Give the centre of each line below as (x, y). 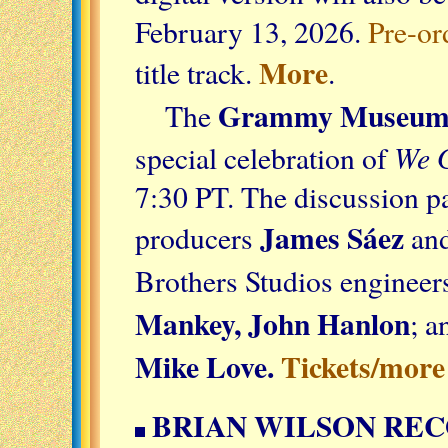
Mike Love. (208, 366)
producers (197, 237)
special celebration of (264, 157)
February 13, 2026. (251, 31)
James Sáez (332, 237)
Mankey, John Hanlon (272, 323)
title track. (197, 72)
